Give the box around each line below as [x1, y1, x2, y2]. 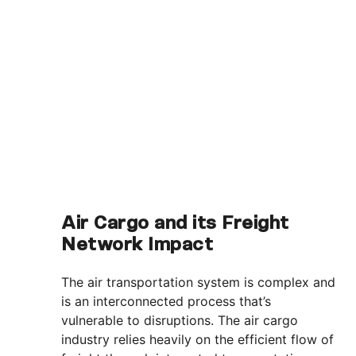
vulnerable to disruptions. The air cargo [61, 312, 299, 329]
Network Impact [61, 237, 214, 256]
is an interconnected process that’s [61, 293, 272, 310]
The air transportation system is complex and [61, 274, 336, 291]
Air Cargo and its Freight [61, 215, 289, 234]
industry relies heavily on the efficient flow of [61, 331, 335, 348]
